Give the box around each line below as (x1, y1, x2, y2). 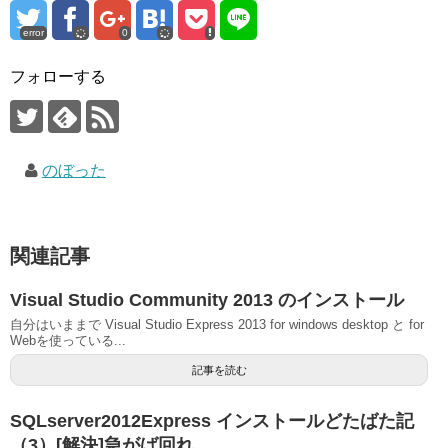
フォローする (10, 68, 106, 85)
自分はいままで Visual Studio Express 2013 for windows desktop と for (10, 316, 424, 332)
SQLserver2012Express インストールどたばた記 (10, 410, 414, 431)
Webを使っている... (10, 332, 126, 348)
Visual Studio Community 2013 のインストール (10, 289, 404, 310)
